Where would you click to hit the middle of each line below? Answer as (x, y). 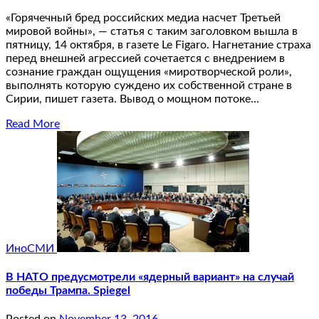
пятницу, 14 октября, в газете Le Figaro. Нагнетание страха (158, 45)
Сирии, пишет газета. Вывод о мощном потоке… (132, 99)
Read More (33, 124)
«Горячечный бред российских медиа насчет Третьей (143, 17)
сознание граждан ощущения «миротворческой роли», (149, 72)
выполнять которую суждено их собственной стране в (149, 85)
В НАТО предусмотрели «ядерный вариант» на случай (150, 277)
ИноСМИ (31, 248)
